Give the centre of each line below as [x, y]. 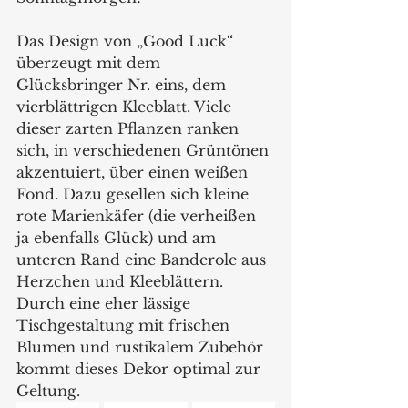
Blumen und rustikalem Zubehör [142, 347]
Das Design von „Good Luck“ [127, 41]
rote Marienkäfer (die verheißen [138, 216]
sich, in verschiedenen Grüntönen [145, 150]
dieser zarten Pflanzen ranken [130, 128]
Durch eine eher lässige [106, 303]
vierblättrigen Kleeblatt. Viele [126, 107]
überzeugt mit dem [91, 63]
